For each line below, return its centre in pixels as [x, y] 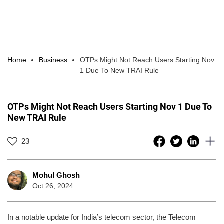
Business [53, 60]
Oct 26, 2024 [53, 186]
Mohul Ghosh [56, 175]
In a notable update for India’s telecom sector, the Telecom [102, 217]
